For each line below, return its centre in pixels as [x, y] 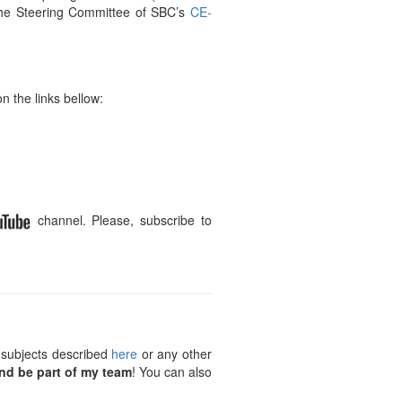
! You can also [172, 372]
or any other [175, 354]
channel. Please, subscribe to [122, 220]
